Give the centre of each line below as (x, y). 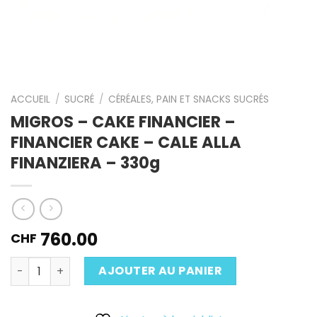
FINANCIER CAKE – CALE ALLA (126, 142)
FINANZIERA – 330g (85, 162)
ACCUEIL (30, 99)
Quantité (35, 264)
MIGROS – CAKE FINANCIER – (123, 121)
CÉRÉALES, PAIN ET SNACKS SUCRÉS (189, 99)
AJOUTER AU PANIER (161, 271)
